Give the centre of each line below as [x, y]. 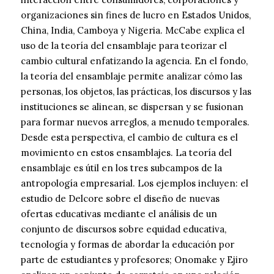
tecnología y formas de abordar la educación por [128, 245]
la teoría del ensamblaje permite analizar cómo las [131, 76]
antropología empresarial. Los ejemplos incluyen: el [135, 183]
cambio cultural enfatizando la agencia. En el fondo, [134, 61]
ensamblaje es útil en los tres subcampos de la [121, 168]
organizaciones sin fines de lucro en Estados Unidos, [136, 15]
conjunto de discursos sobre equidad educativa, [124, 229]
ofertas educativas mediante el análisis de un [119, 214]
